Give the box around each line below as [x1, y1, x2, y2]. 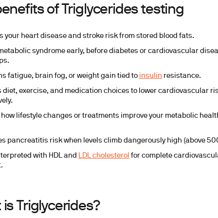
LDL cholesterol [78, 153, 130, 160]
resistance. [162, 73, 201, 80]
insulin [139, 73, 163, 80]
